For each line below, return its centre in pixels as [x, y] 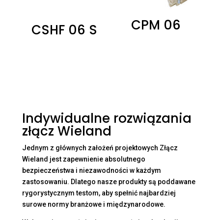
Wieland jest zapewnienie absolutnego [83, 159]
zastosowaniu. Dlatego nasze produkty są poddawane [109, 182]
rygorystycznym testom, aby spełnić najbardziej [99, 193]
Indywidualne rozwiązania [107, 119]
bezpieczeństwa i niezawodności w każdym [91, 171]
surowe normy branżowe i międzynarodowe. [94, 205]
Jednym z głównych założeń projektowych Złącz [100, 148]
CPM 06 [156, 25]
